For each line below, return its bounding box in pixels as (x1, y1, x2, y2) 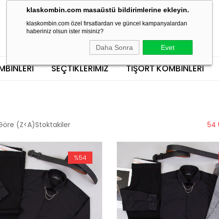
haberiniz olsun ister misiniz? (26, 28, 104, 35)
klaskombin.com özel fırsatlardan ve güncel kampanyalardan (26, 20, 187, 27)
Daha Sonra (96, 44, 133, 51)
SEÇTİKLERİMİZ (51, 63, 109, 74)
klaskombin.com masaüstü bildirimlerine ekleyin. (26, 6, 189, 14)
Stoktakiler (35, 120, 70, 130)
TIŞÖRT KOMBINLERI (126, 63, 204, 74)
